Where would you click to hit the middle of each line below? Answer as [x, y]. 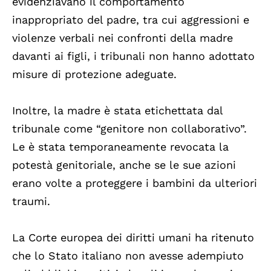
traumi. [31, 201]
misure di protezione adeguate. [94, 74]
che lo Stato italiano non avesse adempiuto [128, 255]
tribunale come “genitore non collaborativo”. [129, 128]
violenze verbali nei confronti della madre [122, 38]
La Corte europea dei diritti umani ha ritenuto [133, 237]
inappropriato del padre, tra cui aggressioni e [131, 19]
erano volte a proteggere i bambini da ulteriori [135, 183]
